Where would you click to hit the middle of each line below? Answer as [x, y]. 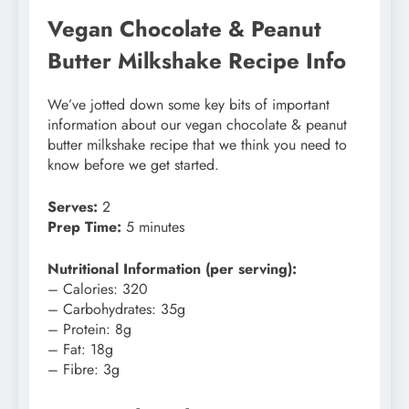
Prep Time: [84, 227]
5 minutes [155, 227]
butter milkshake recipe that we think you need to [197, 145]
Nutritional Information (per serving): [172, 269]
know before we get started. [133, 165]
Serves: [73, 207]
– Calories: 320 [100, 289]
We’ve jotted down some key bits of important [189, 105]
